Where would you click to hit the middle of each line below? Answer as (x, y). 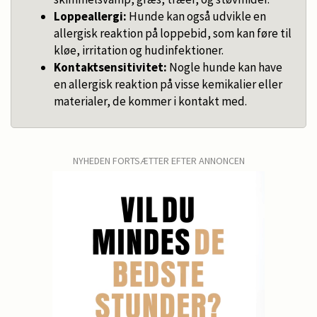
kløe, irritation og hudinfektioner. (139, 50)
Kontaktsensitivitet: (110, 67)
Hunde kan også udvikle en (196, 16)
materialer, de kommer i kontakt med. (150, 101)
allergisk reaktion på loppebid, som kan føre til (173, 33)
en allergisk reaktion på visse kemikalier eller (168, 84)
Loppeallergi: (90, 16)
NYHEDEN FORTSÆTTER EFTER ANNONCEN (158, 160)
